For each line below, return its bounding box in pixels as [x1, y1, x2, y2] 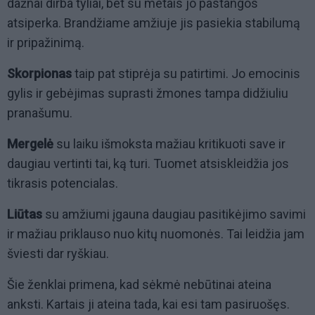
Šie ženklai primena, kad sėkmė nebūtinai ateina [7, 277, 271, 292]
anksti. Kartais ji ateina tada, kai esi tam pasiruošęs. [7, 297, 290, 312]
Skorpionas [7, 66, 72, 82]
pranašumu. [7, 105, 72, 121]
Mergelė [7, 136, 53, 152]
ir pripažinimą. [7, 35, 84, 51]
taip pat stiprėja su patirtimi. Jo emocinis [72, 66, 300, 82]
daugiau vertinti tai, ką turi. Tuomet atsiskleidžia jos [7, 156, 289, 172]
